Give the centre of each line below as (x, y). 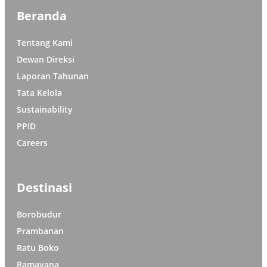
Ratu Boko (38, 248)
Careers (32, 143)
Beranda (42, 16)
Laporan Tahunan (53, 76)
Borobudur (39, 215)
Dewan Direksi (46, 60)
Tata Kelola (39, 93)
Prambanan (40, 231)
